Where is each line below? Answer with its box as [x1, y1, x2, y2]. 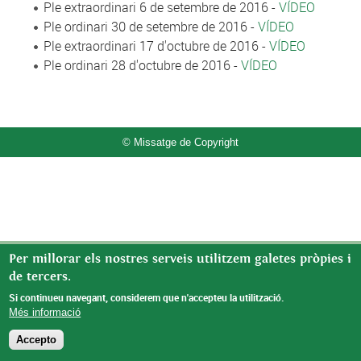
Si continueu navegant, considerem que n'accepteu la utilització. [9, 290, 285, 304]
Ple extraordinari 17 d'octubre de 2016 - [43, 37, 269, 55]
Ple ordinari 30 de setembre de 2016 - [43, 18, 258, 35]
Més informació [9, 305, 81, 318]
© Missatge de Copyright [122, 136, 239, 148]
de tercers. [9, 268, 72, 284]
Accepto [16, 334, 57, 346]
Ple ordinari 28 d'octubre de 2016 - [43, 56, 241, 74]
